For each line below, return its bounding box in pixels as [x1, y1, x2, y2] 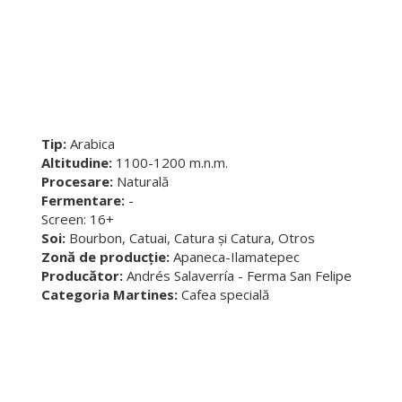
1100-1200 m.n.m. [112, 153, 228, 171]
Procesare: [41, 172, 117, 190]
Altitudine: [41, 153, 112, 171]
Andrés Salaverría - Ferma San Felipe [123, 267, 352, 284]
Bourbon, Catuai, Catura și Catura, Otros [69, 229, 315, 247]
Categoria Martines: [41, 285, 178, 303]
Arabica [66, 135, 115, 153]
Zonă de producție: [41, 248, 170, 266]
